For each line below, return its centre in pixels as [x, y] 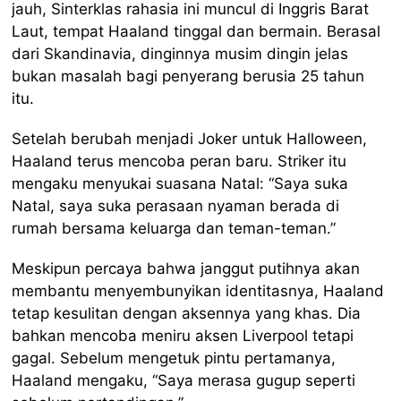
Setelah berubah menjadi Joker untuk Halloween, [190, 138]
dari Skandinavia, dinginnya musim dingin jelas [180, 53]
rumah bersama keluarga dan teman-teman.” [174, 228]
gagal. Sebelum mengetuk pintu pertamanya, [174, 358]
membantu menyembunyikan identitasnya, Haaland [198, 290]
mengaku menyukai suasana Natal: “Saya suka [180, 183]
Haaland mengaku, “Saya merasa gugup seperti [184, 380]
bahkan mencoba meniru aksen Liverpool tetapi [183, 335]
